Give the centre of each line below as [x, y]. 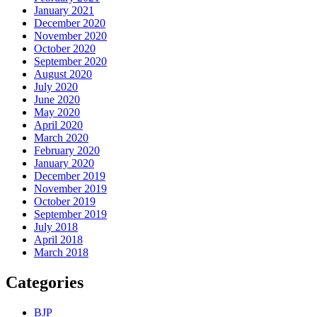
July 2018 [56, 227]
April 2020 [58, 125]
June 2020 [57, 100]
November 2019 [70, 189]
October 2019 [65, 202]
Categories [45, 283]
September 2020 [70, 62]
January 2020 [64, 163]
